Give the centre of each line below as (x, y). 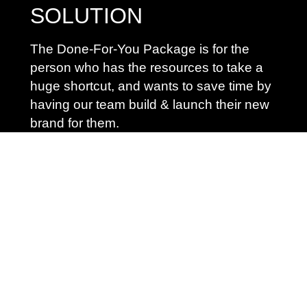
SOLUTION (86, 16)
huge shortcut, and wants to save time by (151, 86)
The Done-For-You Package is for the (140, 49)
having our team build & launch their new (150, 105)
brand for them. (75, 123)
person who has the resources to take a (147, 68)
